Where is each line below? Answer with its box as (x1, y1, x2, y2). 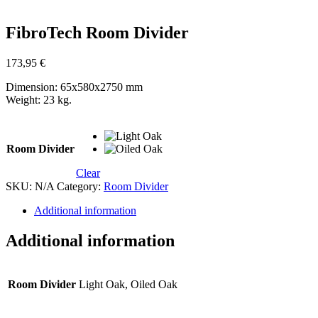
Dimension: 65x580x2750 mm (6, 81, 143, 94)
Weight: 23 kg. (6, 94, 72, 106)
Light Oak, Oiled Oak (79, 278, 177, 291)
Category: (57, 180, 104, 193)
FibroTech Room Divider (6, 23, 189, 43)
